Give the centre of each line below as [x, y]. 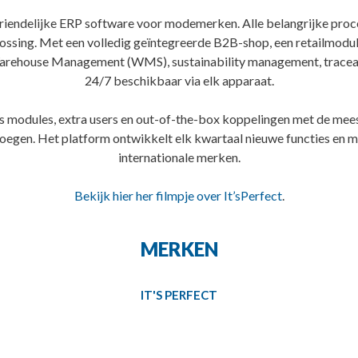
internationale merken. [179, 157]
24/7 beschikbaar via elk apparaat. [179, 80]
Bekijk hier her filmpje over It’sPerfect [178, 195]
